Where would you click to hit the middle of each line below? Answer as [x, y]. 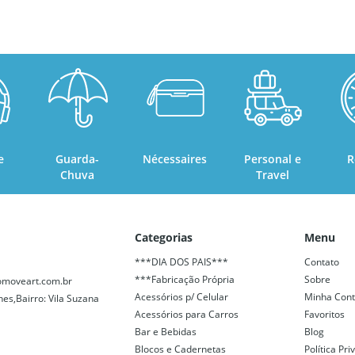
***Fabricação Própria [185, 279]
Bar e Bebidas [166, 331]
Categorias [164, 237]
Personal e [272, 158]
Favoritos [324, 314]
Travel [272, 174]
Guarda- [78, 158]
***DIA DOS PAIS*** [181, 261]
